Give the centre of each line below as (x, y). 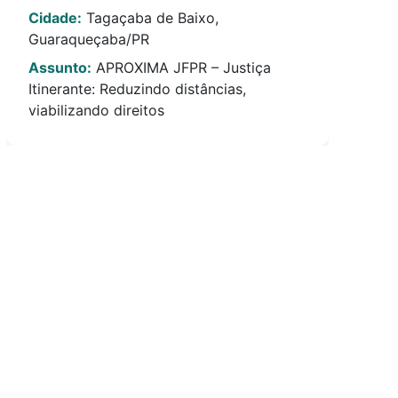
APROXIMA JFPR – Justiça (182, 68)
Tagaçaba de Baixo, (151, 18)
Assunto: (60, 68)
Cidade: (56, 18)
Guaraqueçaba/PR (89, 39)
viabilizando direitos (97, 110)
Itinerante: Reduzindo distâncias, (138, 89)
